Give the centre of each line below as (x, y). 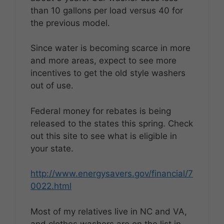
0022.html (51, 186)
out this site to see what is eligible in (104, 136)
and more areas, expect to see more (103, 61)
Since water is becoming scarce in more (110, 48)
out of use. (52, 86)
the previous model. (70, 23)
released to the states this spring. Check (112, 123)
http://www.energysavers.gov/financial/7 (112, 174)
